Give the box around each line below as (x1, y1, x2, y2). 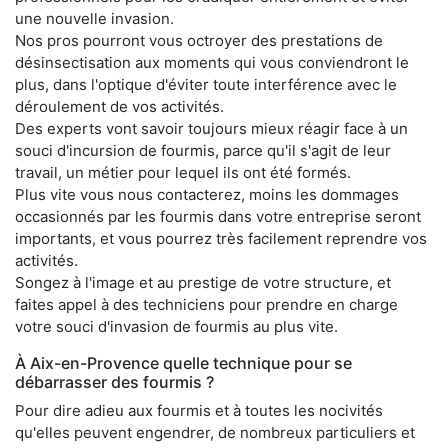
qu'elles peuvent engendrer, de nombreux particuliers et (15, 423, 415, 443)
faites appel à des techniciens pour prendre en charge (15, 295, 398, 315)
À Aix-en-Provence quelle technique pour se (15, 353, 352, 374)
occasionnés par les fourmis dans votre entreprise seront (15, 207, 421, 227)
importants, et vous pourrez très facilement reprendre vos (15, 229, 427, 249)
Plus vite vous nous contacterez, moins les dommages (15, 185, 399, 205)
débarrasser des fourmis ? (15, 372, 214, 393)
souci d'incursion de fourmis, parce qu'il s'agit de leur (15, 141, 391, 161)
